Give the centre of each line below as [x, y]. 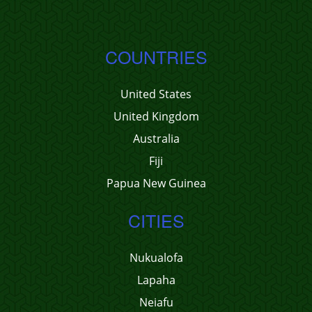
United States [156, 94]
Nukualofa [156, 258]
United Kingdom [156, 116]
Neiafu [156, 302]
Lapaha [156, 280]
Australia [156, 139]
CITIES [156, 220]
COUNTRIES [156, 56]
